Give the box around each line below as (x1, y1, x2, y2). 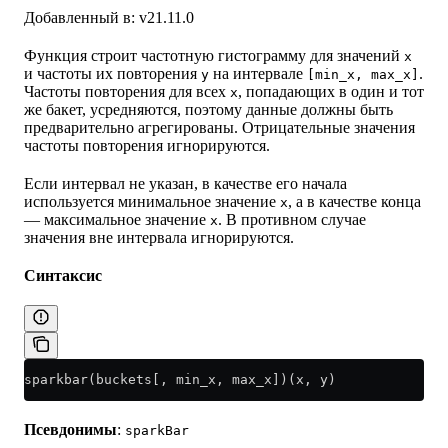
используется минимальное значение (24, 193, 280, 211)
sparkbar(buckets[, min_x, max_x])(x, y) (24, 372, 336, 388)
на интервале (209, 65, 307, 83)
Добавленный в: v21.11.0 (24, 9, 194, 27)
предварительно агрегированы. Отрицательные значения (24, 119, 415, 137)
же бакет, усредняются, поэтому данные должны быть (24, 101, 393, 119)
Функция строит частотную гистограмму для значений (24, 47, 404, 65)
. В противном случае (218, 211, 366, 229)
